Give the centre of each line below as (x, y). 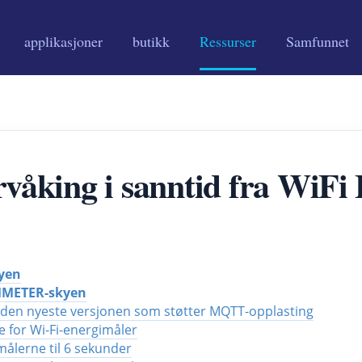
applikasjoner (63, 41)
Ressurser (228, 41)
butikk (151, 41)
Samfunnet (318, 41)
